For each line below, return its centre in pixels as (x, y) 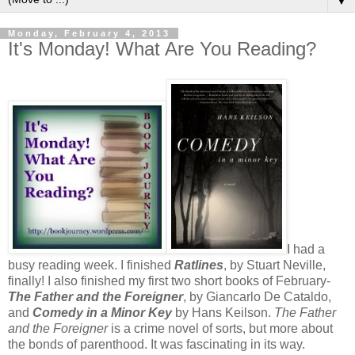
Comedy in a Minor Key (101, 313)
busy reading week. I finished (91, 265)
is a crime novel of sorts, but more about (220, 329)
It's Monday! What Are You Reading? (162, 49)
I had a (306, 250)
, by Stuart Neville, (275, 265)
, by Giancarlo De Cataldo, (257, 297)
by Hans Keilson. (223, 313)
